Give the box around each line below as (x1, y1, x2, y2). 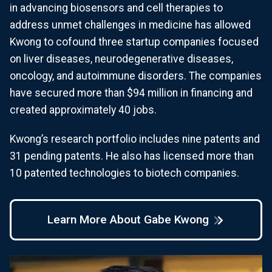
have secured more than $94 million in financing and (10, 86, 253, 99)
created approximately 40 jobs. (10, 103, 159, 116)
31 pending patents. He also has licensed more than (10, 150, 254, 163)
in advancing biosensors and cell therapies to (10, 1, 223, 14)
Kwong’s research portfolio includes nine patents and (10, 133, 260, 146)
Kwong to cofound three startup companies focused (10, 35, 259, 48)
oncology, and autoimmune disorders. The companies (10, 69, 262, 82)
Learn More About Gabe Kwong (47, 212, 209, 227)
